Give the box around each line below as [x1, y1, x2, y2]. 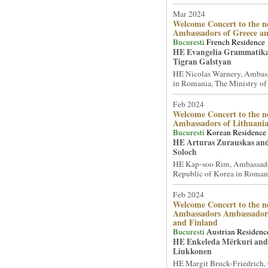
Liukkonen [172, 245, 212, 257]
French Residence [206, 36, 265, 47]
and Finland [172, 216, 218, 229]
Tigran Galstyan [172, 56, 232, 68]
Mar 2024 [172, 8, 205, 19]
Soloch [172, 146, 197, 158]
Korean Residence [206, 127, 266, 138]
